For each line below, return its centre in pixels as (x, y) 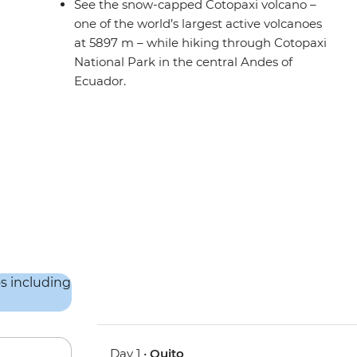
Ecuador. (100, 81)
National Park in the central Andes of (184, 62)
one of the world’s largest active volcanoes (198, 24)
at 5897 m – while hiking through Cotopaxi (201, 43)
